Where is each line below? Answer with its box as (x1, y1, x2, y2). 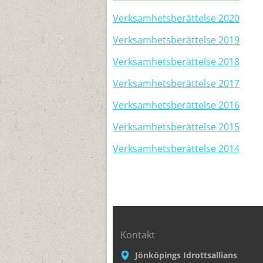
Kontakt (120, 228, 155, 241)
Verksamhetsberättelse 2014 (113, 142, 240, 155)
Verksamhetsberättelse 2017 (113, 77, 240, 90)
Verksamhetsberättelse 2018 (113, 55, 240, 68)
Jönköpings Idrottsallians (135, 249, 237, 261)
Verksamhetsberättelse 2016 (113, 99, 240, 112)
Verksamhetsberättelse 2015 (113, 120, 240, 133)
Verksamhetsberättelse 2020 (113, 12, 240, 25)
